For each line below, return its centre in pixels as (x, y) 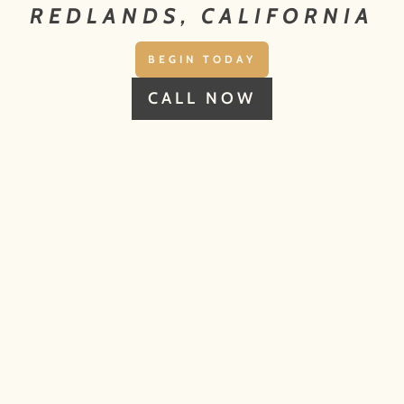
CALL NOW (202, 99)
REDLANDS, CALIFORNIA (202, 15)
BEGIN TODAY (202, 59)
